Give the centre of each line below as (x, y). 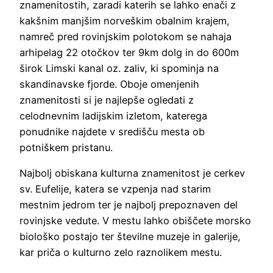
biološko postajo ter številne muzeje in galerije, (130, 237)
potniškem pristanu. (66, 148)
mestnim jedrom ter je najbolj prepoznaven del (129, 205)
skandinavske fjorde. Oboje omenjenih (109, 84)
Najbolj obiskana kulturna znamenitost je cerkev (132, 173)
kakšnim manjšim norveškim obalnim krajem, (125, 21)
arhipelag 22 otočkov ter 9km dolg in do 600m (129, 53)
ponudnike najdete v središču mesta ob (112, 132)
